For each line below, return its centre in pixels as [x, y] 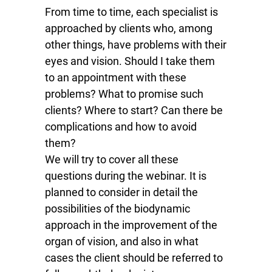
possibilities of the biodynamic [117, 209]
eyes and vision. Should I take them [130, 61]
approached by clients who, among [129, 28]
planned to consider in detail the [121, 192]
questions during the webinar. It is [126, 176]
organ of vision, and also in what [122, 241]
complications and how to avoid [121, 127]
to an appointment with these [116, 77]
